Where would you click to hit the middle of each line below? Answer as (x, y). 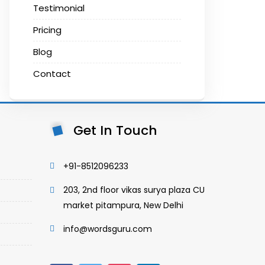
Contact (52, 74)
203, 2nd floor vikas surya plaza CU (134, 190)
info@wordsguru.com (107, 229)
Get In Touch (115, 130)
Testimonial (59, 8)
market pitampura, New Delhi (123, 205)
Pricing (47, 30)
